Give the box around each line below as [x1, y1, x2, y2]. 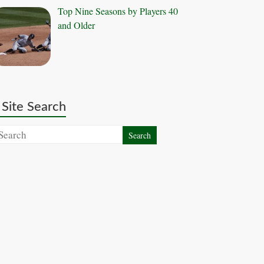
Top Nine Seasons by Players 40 [58, 5, 179, 18]
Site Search [2, 100, 67, 114]
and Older [58, 19, 95, 32]
